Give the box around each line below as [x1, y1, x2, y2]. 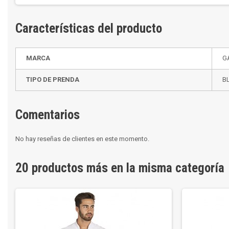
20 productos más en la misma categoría [15, 161, 224, 175]
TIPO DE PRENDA [26, 76, 79, 83]
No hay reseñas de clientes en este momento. [15, 135, 149, 143]
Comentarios [15, 107, 80, 122]
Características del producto [15, 21, 162, 36]
